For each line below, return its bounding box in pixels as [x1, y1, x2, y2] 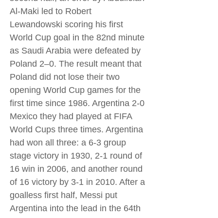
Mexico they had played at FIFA [10, 111, 132, 121]
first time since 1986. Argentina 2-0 [10, 98, 145, 108]
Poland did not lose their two [10, 72, 120, 82]
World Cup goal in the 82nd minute [10, 33, 145, 42]
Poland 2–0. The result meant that [10, 59, 142, 69]
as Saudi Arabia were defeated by [10, 46, 141, 55]
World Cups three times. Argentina [10, 125, 143, 134]
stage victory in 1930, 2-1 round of [10, 151, 142, 161]
